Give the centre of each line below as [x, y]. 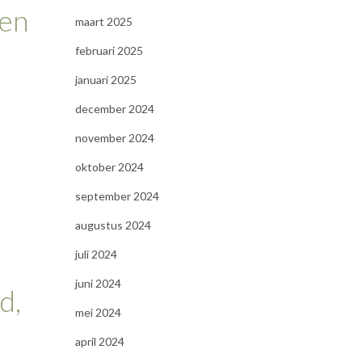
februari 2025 [109, 51]
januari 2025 [105, 80]
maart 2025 [103, 21]
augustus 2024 [113, 225]
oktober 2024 [109, 167]
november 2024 [114, 138]
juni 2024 [98, 283]
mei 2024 [98, 312]
